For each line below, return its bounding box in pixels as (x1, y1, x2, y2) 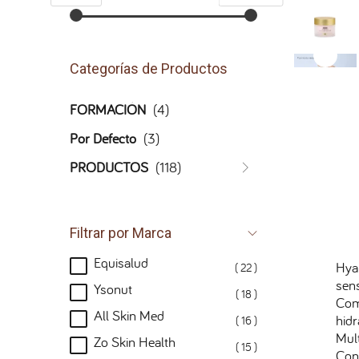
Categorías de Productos (70, 60, 228, 77)
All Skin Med (94, 306, 164, 325)
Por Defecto (70, 129, 136, 147)
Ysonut (94, 280, 132, 298)
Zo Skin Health (94, 333, 175, 351)
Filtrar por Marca (70, 224, 171, 241)
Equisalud (94, 253, 148, 272)
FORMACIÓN (70, 100, 146, 119)
